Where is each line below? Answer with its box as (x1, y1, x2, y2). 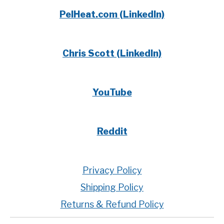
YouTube (92, 87, 132, 97)
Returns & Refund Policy (60, 199, 164, 209)
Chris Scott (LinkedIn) (62, 48, 161, 58)
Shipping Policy (80, 182, 143, 192)
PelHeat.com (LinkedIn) (59, 9, 164, 19)
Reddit (96, 126, 127, 136)
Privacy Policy (82, 165, 142, 175)
